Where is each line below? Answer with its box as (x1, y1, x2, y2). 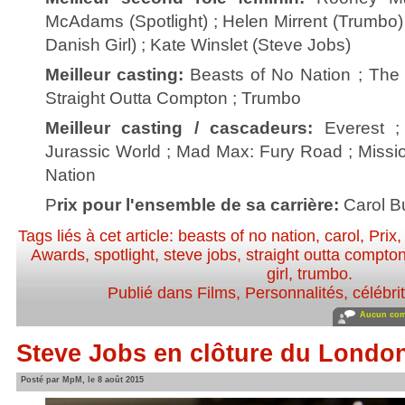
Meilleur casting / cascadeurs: (45, 118, 314, 137)
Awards (31, 246, 85, 264)
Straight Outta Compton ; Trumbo (45, 88, 301, 108)
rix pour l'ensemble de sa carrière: (57, 194, 339, 214)
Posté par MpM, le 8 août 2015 (21, 375, 144, 384)
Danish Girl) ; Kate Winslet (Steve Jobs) (45, 34, 351, 54)
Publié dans (108, 284, 197, 302)
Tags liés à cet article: (18, 227, 178, 245)
